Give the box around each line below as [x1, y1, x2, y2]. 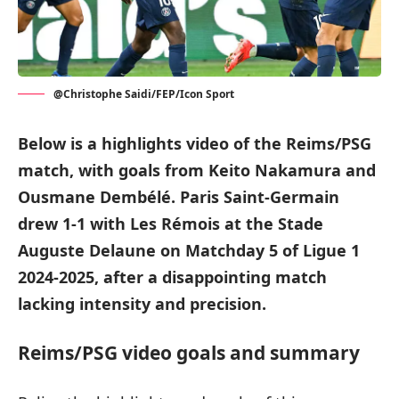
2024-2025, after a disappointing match [18, 266, 327, 289]
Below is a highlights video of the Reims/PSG [18, 133, 371, 155]
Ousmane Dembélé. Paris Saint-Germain [18, 186, 339, 208]
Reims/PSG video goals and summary [18, 340, 360, 366]
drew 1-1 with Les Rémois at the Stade [18, 213, 323, 235]
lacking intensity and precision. [18, 293, 266, 315]
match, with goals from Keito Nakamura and [18, 159, 376, 182]
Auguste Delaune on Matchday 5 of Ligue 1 [18, 240, 360, 262]
